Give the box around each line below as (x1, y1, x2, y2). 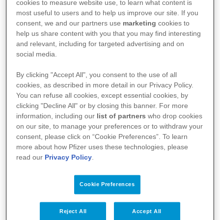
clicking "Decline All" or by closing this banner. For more (16, 102, 189, 110)
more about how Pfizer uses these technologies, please (16, 143, 189, 151)
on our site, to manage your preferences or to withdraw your (16, 122, 203, 131)
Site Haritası (8, 161, 72, 174)
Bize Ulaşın (8, 203, 48, 212)
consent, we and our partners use (16, 19, 123, 27)
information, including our (16, 112, 97, 120)
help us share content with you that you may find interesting (16, 29, 201, 38)
